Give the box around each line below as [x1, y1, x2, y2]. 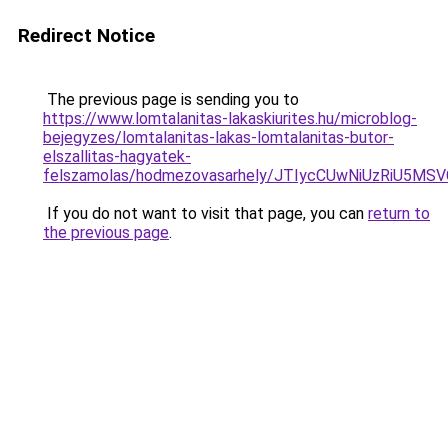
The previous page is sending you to [43, 90, 299, 109]
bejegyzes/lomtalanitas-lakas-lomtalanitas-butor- [43, 128, 394, 147]
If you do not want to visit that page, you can [43, 204, 368, 223]
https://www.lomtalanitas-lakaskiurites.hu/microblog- [43, 109, 417, 128]
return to [368, 204, 430, 223]
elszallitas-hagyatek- [43, 147, 191, 166]
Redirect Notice [18, 24, 155, 47]
